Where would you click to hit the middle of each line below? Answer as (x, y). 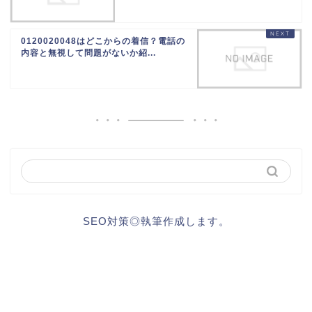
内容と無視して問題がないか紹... (88, 53)
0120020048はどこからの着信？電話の (103, 41)
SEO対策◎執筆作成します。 (156, 221)
